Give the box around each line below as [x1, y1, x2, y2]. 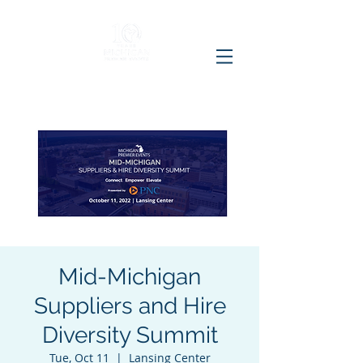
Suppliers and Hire [33, 293, 226, 319]
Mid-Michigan [58, 263, 201, 290]
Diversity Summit [41, 322, 218, 348]
